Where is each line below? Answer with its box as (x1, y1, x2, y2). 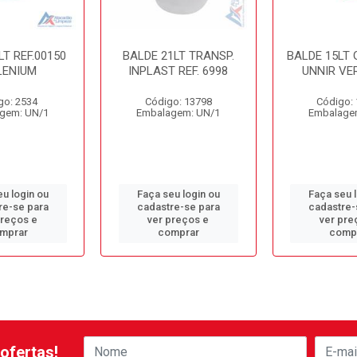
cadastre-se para (136, 201, 220, 213)
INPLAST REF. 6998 (128, 64, 229, 78)
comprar (157, 226, 199, 238)
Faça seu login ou (136, 188, 220, 200)
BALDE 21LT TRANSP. (122, 49, 234, 63)
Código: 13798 (144, 96, 212, 108)
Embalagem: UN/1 (136, 107, 221, 119)
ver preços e (147, 214, 210, 226)
